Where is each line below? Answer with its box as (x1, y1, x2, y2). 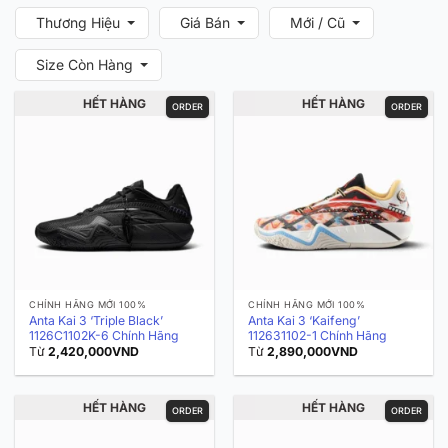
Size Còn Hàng (36, 55, 133, 73)
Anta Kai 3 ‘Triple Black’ (29, 312, 164, 328)
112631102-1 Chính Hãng (248, 327, 388, 343)
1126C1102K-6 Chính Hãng (29, 327, 180, 343)
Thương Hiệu (36, 13, 120, 31)
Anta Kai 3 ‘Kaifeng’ (248, 312, 361, 328)
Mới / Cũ (290, 13, 345, 31)
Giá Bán (180, 13, 230, 31)
